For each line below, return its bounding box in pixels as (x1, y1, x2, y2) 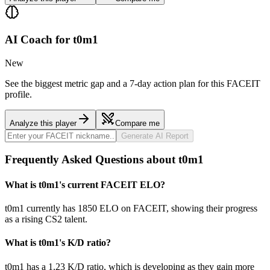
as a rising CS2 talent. (5, 214, 87, 224)
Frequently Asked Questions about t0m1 (5, 153, 204, 166)
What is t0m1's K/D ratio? (5, 237, 111, 248)
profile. (5, 89, 32, 99)
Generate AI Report (121, 131, 189, 140)
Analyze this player (10, 118, 77, 128)
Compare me (115, 118, 160, 128)
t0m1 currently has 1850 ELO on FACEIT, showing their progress (5, 203, 257, 213)
